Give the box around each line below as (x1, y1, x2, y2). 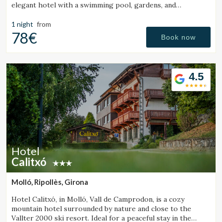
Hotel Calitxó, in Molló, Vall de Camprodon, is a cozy (11, 195, 184, 204)
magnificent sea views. (11, 10, 85, 19)
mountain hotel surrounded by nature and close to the (11, 204, 191, 214)
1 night (11, 20, 33, 29)
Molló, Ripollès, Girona (11, 177, 88, 187)
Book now (161, 33, 196, 42)
